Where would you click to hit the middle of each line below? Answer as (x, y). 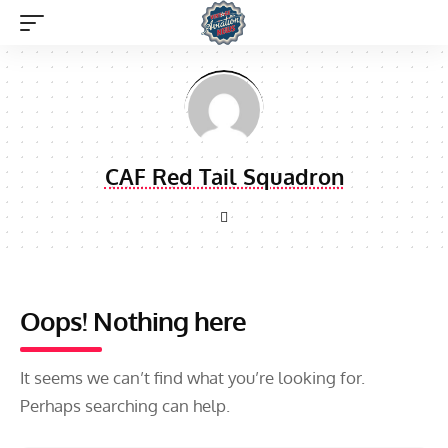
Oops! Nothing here (133, 320)
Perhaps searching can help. (125, 405)
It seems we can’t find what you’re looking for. (192, 377)
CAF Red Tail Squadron (224, 176)
